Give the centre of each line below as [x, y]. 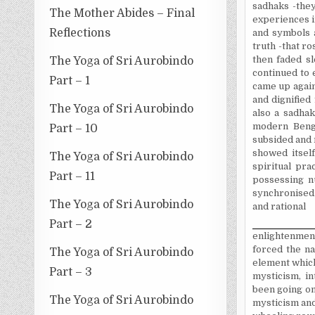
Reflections [80, 33]
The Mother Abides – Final [122, 13]
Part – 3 [71, 272]
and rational [279, 206]
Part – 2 [71, 224]
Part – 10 [74, 128]
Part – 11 [72, 176]
